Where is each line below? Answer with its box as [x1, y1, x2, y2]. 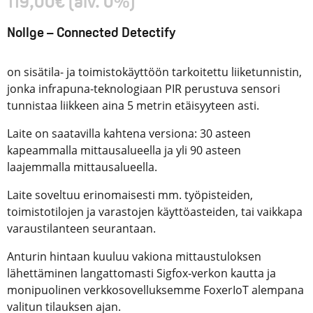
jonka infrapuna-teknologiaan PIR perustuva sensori [7, 81, 280, 97]
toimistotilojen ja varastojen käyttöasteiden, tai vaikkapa [7, 204, 303, 220]
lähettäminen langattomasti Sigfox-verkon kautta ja [7, 265, 276, 282]
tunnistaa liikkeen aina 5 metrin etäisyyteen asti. [7, 98, 259, 114]
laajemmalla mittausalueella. [7, 159, 157, 175]
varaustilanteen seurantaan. [7, 221, 156, 237]
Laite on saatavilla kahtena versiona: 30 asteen [7, 126, 251, 142]
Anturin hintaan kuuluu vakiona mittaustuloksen [7, 249, 261, 265]
